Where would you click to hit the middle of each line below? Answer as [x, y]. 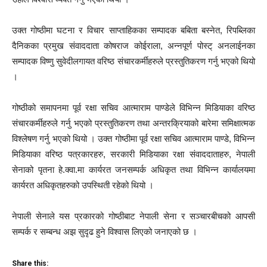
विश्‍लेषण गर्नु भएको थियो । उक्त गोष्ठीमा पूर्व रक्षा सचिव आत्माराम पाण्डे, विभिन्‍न [133, 139]
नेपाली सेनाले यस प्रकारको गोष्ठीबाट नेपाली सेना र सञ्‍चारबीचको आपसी [133, 216]
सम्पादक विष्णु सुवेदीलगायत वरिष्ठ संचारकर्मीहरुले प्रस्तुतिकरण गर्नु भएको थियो [133, 61]
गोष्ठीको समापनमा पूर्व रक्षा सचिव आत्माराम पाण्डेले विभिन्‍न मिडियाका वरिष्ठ [133, 108]
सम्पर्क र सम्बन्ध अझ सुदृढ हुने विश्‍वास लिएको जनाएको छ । [105, 232]
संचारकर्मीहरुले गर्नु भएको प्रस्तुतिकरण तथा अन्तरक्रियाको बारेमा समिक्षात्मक [133, 123]
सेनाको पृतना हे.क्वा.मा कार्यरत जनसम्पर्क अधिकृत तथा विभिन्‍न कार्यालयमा [133, 170]
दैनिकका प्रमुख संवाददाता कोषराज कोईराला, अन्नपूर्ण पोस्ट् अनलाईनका [133, 46]
